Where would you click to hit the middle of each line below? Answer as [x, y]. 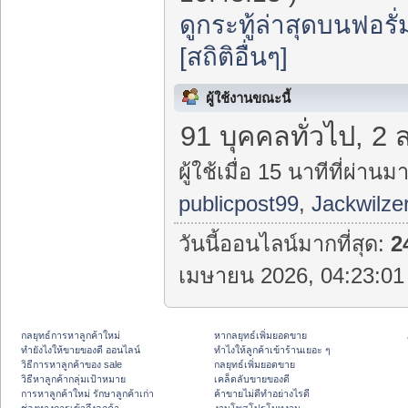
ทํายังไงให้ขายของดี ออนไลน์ [81, 350]
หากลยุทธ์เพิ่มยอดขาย [260, 336]
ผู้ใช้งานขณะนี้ [248, 98]
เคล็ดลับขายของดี [252, 379]
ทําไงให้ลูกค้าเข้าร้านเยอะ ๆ [272, 350]
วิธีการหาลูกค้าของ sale [71, 365]
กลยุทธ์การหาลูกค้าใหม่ [71, 336]
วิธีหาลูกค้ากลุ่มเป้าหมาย [73, 379]
